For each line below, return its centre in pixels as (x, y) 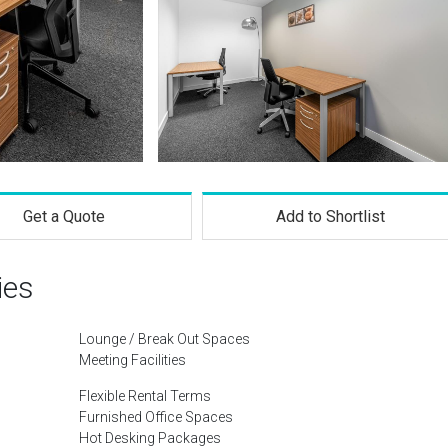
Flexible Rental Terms (145, 396)
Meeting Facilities (132, 360)
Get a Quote (63, 216)
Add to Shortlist (331, 216)
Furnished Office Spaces (156, 417)
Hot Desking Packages (150, 438)
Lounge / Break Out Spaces (164, 339)
